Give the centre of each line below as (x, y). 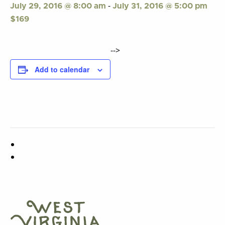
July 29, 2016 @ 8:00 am (58, 6)
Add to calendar (62, 69)
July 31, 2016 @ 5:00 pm (160, 6)
